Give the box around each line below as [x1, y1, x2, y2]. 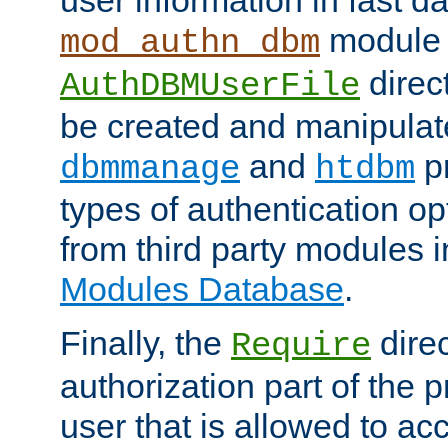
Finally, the [60, 323, 231, 362]
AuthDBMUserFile [60, 66, 360, 105]
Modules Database [60, 269, 344, 308]
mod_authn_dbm [60, 23, 320, 62]
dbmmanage [60, 149, 240, 188]
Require [231, 326, 371, 365]
